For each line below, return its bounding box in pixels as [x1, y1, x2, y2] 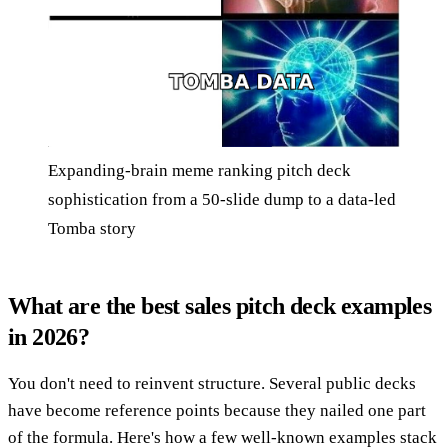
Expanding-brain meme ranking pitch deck [48, 161, 351, 181]
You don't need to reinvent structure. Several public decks [8, 374, 416, 394]
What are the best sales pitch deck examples [8, 293, 432, 320]
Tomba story [48, 219, 136, 239]
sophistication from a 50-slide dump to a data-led [48, 190, 396, 210]
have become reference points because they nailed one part [8, 401, 426, 421]
